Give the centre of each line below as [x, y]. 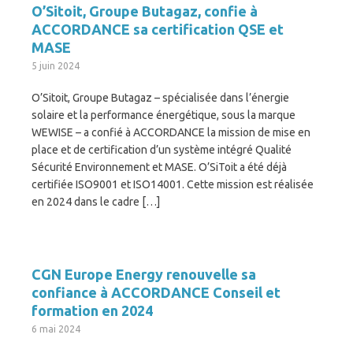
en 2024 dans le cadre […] [96, 202]
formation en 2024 [92, 310]
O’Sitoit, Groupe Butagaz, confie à [145, 11]
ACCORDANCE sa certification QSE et [158, 29]
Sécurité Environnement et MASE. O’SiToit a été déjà [159, 167]
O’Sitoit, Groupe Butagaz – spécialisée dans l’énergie [160, 98]
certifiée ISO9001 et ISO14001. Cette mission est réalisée [173, 184]
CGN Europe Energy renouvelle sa [144, 274]
